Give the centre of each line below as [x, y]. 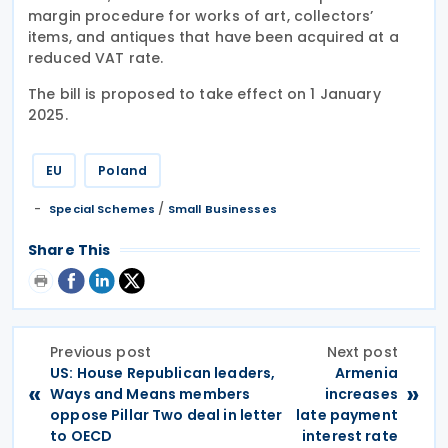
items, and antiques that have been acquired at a [213, 36]
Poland [123, 170]
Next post [362, 351]
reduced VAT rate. [96, 57]
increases [361, 393]
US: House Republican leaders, [163, 372]
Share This [69, 249]
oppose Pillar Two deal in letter [166, 414]
